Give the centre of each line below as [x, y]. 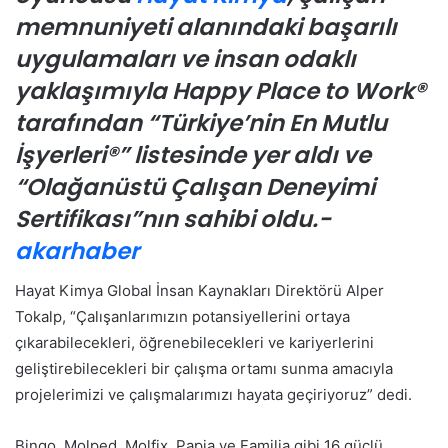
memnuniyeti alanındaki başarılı [206, 26]
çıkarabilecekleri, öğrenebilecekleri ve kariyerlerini [194, 343]
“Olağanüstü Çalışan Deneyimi [195, 186]
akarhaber [77, 250]
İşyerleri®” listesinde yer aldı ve [193, 154]
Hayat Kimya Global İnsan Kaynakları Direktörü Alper [199, 291]
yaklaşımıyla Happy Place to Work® [220, 90]
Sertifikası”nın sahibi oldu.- [173, 218]
